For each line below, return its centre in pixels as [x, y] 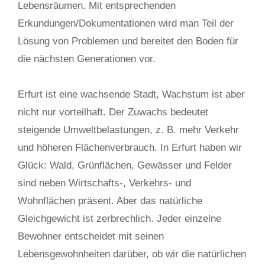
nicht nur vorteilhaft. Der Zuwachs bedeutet [113, 112]
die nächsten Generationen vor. [87, 59]
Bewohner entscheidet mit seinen [91, 236]
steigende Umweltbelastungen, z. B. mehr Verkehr [128, 130]
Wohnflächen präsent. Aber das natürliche [110, 201]
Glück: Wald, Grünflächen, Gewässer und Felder [125, 165]
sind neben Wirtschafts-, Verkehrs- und [104, 183]
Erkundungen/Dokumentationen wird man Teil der [126, 23]
